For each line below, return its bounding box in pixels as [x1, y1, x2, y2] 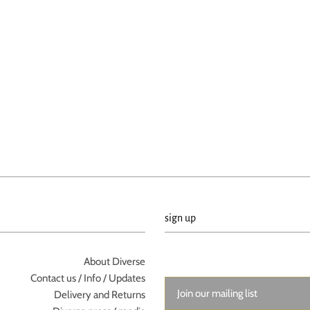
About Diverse [84, 255, 146, 268]
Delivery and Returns [54, 288, 146, 301]
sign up [164, 212, 196, 224]
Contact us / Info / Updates [30, 271, 146, 284]
